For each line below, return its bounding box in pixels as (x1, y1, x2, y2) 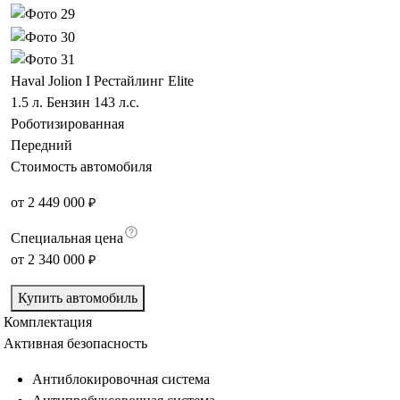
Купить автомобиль (18, 290, 137, 305)
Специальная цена (11, 230, 123, 246)
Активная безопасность (4, 336, 147, 351)
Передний (11, 137, 72, 153)
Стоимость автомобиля (11, 159, 152, 174)
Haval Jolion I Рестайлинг (11, 73, 164, 88)
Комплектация (4, 314, 92, 329)
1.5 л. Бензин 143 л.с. (11, 95, 139, 110)
